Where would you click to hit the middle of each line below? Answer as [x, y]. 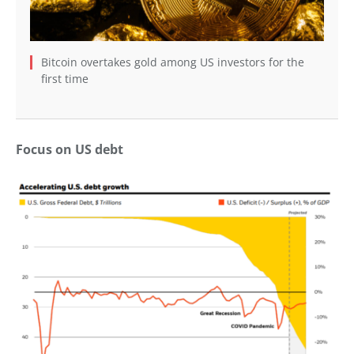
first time [65, 79]
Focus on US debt [70, 150]
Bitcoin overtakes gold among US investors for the [173, 62]
